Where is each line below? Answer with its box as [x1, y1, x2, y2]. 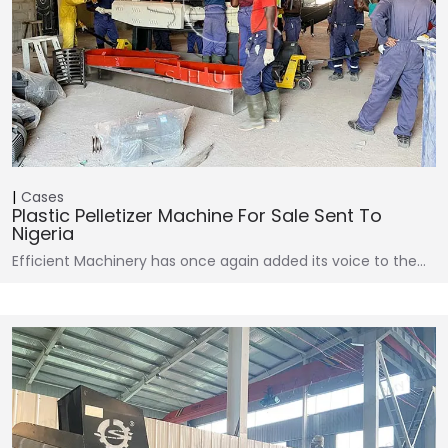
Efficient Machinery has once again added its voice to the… [12, 250, 426, 271]
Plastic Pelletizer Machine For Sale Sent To [12, 202, 382, 228]
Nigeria [12, 220, 74, 246]
